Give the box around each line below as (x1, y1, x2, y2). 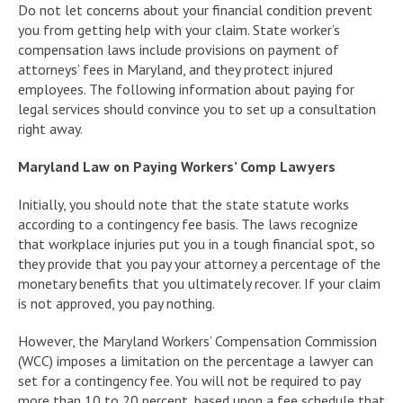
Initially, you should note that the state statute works (18, 194, 349, 213)
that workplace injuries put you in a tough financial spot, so (18, 234, 375, 253)
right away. (18, 119, 83, 138)
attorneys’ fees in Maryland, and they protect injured (18, 59, 333, 78)
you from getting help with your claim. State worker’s (18, 20, 340, 39)
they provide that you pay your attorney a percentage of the (18, 254, 381, 273)
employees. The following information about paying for (18, 79, 354, 98)
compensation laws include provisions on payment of (18, 40, 339, 58)
